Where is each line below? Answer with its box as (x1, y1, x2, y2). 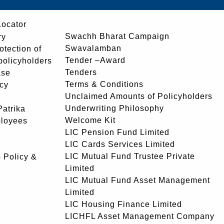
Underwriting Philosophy (65, 104, 164, 112)
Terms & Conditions (65, 80, 143, 88)
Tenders (65, 68, 97, 76)
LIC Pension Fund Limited (65, 128, 169, 136)
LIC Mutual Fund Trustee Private (65, 152, 195, 160)
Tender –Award (65, 56, 125, 64)
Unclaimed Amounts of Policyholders (65, 92, 212, 100)
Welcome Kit (65, 116, 115, 124)
